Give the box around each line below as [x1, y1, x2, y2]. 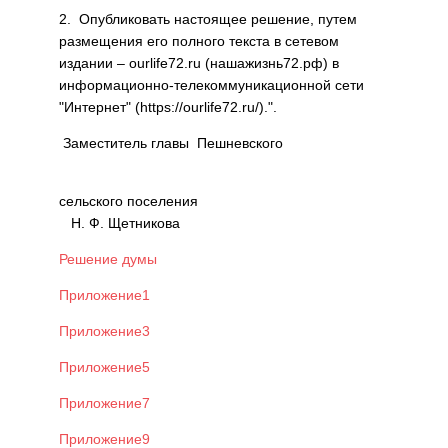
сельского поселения [59, 193, 386, 209]
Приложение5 [59, 359, 150, 375]
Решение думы [59, 251, 157, 267]
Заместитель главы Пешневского [59, 135, 383, 151]
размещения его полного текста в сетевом [59, 33, 339, 49]
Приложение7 [59, 395, 150, 411]
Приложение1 [59, 287, 150, 303]
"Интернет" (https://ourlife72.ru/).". [59, 99, 277, 115]
